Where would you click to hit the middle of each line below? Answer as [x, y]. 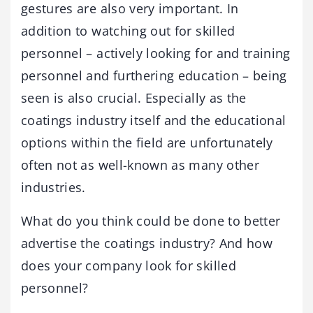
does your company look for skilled [129, 265]
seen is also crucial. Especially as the [134, 98]
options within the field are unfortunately [147, 143]
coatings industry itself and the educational [154, 120]
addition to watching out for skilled [128, 31]
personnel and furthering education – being [154, 75]
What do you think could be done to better [151, 221]
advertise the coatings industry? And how [147, 243]
